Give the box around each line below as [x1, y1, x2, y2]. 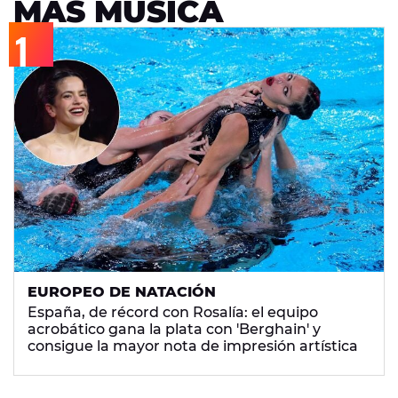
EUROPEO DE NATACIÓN [28, 283, 216, 301]
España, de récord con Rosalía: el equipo [28, 304, 318, 322]
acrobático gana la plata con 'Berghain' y [28, 321, 321, 338]
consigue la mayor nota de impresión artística [28, 338, 358, 355]
